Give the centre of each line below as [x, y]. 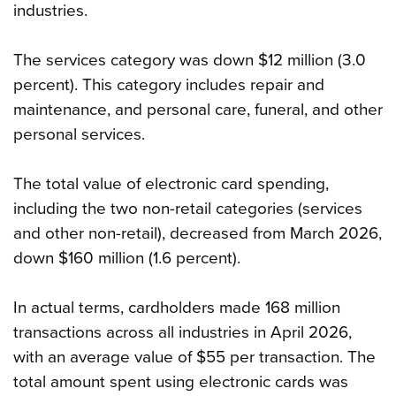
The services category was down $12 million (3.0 [190, 61]
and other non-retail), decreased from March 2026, [198, 234]
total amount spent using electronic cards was [181, 382]
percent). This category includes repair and [169, 85]
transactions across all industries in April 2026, [183, 333]
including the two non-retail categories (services [188, 209]
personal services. [79, 135]
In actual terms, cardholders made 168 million [177, 308]
